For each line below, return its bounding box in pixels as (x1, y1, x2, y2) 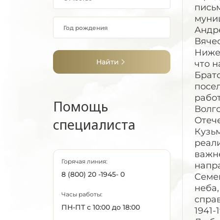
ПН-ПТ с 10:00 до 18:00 (61, 203, 140, 212)
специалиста (53, 115, 136, 134)
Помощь (53, 97, 108, 115)
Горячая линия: (61, 158, 108, 165)
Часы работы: (61, 191, 103, 198)
